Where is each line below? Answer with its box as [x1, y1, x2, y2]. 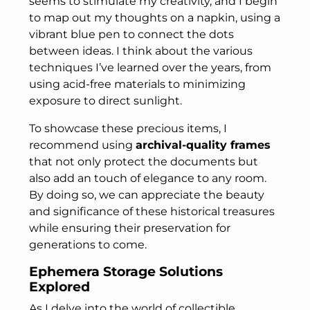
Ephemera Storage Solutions [29, 264, 223, 280]
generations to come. [29, 238, 147, 251]
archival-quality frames [136, 138, 271, 152]
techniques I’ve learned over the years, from [29, 61, 271, 74]
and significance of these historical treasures [29, 205, 275, 218]
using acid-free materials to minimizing [29, 77, 246, 91]
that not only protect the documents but [29, 155, 258, 168]
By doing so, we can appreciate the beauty [29, 188, 264, 201]
